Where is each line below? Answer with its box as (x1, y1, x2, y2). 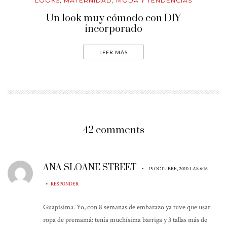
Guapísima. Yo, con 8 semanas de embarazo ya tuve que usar (43, 202, 210, 212)
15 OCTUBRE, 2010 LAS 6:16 (148, 165, 208, 172)
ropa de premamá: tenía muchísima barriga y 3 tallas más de (43, 215, 207, 224)
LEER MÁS (99, 49, 128, 55)
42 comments (83, 124, 144, 137)
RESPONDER (51, 180, 79, 187)
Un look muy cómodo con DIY (46, 12, 181, 25)
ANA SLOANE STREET (43, 162, 137, 173)
